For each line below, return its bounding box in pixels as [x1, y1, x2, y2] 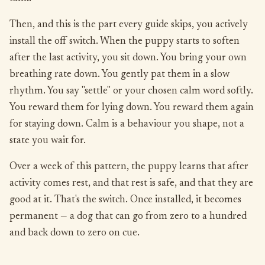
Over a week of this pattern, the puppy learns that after [9, 162, 248, 172]
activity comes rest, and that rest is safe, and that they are [9, 179, 253, 189]
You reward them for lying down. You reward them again [9, 103, 254, 113]
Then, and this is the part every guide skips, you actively [9, 20, 248, 30]
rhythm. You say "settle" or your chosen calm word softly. [9, 86, 253, 96]
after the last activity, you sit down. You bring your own [9, 53, 247, 63]
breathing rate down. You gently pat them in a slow [9, 70, 230, 80]
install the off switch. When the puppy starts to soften [9, 37, 240, 47]
